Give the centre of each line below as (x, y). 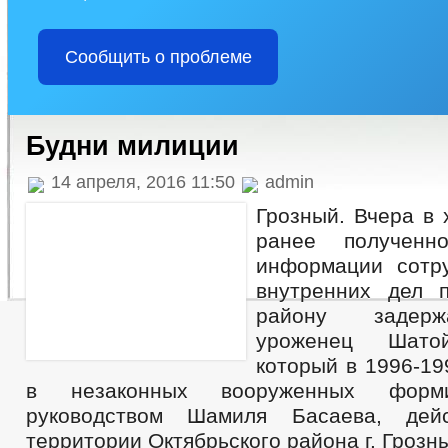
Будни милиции (132, 146)
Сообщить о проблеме (158, 57)
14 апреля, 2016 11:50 (143, 182)
